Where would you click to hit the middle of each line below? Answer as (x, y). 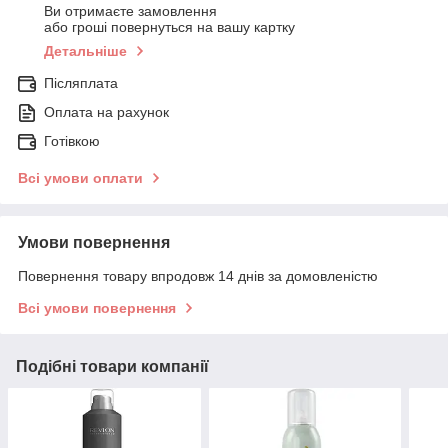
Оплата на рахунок (106, 112)
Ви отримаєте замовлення (130, 11)
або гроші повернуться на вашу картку (169, 27)
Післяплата (81, 83)
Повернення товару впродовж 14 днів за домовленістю (198, 276)
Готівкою (72, 141)
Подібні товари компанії (112, 367)
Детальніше (85, 51)
